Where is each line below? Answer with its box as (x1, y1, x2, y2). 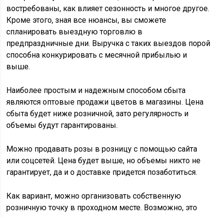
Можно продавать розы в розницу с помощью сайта (6, 144, 198, 154)
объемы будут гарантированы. (6, 121, 118, 130)
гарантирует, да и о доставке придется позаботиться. (6, 168, 198, 177)
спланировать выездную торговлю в (6, 27, 143, 37)
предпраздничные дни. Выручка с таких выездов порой (6, 39, 211, 48)
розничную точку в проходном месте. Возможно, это (6, 203, 198, 213)
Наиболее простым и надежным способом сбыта (6, 86, 186, 95)
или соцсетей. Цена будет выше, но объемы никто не (6, 156, 201, 166)
